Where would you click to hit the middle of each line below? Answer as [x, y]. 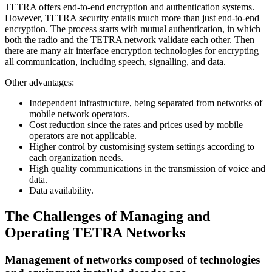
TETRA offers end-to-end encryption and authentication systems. [130, 7]
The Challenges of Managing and [107, 216]
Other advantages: [39, 83]
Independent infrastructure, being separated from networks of [146, 103]
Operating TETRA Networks [95, 233]
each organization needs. [76, 158]
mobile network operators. [79, 114]
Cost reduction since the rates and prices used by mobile [136, 125]
